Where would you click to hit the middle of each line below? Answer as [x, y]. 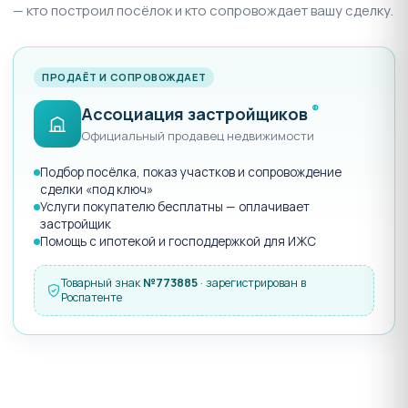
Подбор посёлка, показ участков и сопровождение [191, 172]
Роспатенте [92, 297]
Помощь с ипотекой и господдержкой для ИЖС [178, 241]
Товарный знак [102, 282]
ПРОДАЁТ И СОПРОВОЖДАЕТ [124, 76]
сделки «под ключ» [97, 189]
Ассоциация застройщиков [196, 113]
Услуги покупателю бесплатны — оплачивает [175, 206]
